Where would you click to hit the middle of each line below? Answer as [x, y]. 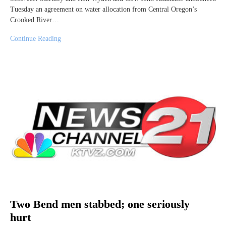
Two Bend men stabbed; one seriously [100, 204]
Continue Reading [36, 38]
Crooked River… [35, 20]
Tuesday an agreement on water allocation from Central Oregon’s [103, 9]
